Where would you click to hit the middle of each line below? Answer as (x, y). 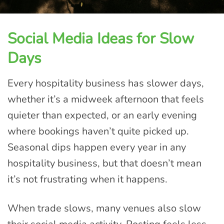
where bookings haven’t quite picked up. (98, 131)
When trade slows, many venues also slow (104, 208)
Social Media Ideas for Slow (101, 39)
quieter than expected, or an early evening (102, 115)
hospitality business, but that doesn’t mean (104, 163)
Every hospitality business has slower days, (106, 83)
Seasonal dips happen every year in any (97, 147)
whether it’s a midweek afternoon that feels (106, 99)
